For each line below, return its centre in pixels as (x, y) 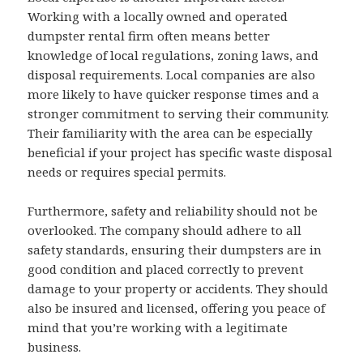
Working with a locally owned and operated (158, 17)
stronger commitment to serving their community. (179, 114)
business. (55, 347)
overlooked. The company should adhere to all (165, 231)
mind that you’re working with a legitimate (158, 328)
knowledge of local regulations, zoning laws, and (173, 56)
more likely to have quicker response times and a (174, 94)
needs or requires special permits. (127, 172)
